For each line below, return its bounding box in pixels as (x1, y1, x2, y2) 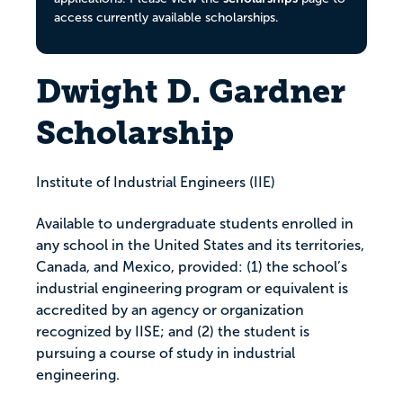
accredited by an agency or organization (36, 302, 304, 318)
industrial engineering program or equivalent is (36, 281, 348, 297)
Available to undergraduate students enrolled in (36, 216, 354, 232)
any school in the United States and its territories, (36, 237, 364, 254)
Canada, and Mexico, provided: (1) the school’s (36, 259, 347, 275)
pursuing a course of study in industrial (36, 345, 295, 362)
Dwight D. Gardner (36, 72, 345, 112)
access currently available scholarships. (54, 11, 279, 24)
